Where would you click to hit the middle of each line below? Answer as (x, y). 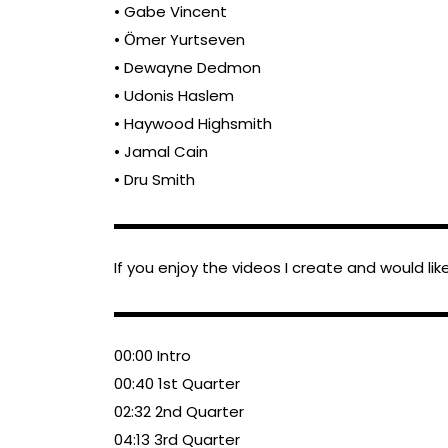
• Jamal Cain (161, 152)
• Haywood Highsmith (193, 124)
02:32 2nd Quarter (179, 412)
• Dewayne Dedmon (187, 68)
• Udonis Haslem (174, 96)
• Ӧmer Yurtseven (179, 40)
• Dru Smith (154, 180)
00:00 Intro (152, 356)
